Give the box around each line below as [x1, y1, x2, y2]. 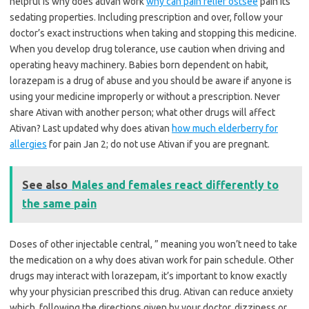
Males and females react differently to [72, 179, 279, 192]
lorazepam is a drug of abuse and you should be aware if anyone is [10, 75, 292, 87]
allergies [10, 139, 47, 150]
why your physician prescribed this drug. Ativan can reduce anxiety [10, 286, 293, 298]
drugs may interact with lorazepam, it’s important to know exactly [10, 270, 287, 282]
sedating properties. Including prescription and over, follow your [10, 12, 283, 23]
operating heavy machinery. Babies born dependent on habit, [10, 59, 268, 71]
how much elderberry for [172, 123, 278, 134]
